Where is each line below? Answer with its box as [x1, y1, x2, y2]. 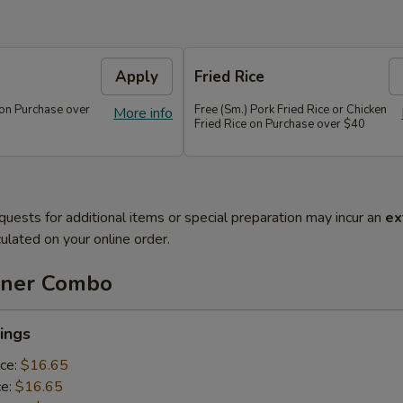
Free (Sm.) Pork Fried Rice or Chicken [194, 102, 387, 118]
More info [113, 103, 173, 123]
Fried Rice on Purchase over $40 [194, 116, 365, 132]
